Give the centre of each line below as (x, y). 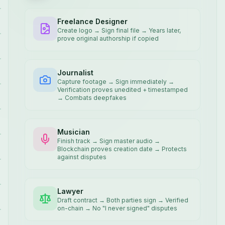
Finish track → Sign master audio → (109, 141)
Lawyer (70, 191)
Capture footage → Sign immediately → (116, 82)
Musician (74, 132)
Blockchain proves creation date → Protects (122, 149)
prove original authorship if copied (108, 38)
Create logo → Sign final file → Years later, (119, 30)
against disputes (82, 157)
